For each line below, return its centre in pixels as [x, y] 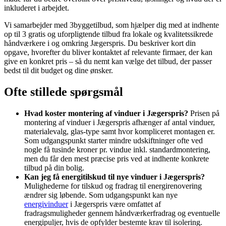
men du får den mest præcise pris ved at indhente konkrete [117, 159]
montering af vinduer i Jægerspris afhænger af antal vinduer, [120, 123]
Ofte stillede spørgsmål [64, 92]
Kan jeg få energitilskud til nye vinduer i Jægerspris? [115, 177]
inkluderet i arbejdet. [37, 8]
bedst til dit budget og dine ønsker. [59, 71]
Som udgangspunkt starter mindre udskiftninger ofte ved [114, 141]
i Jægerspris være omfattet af [115, 204]
